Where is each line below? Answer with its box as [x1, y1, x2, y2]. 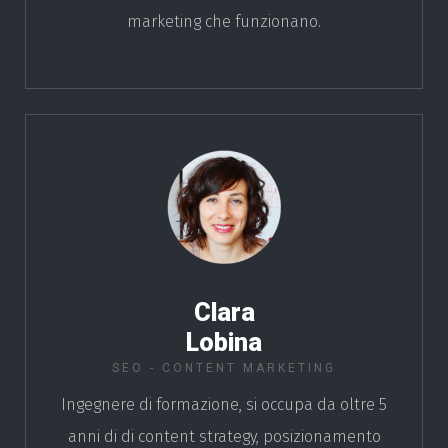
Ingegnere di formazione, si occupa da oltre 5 [61, 394, 387, 414]
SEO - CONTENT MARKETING [112, 360, 336, 375]
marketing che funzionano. [127, 12, 321, 32]
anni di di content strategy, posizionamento [67, 426, 381, 446]
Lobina [186, 327, 262, 357]
